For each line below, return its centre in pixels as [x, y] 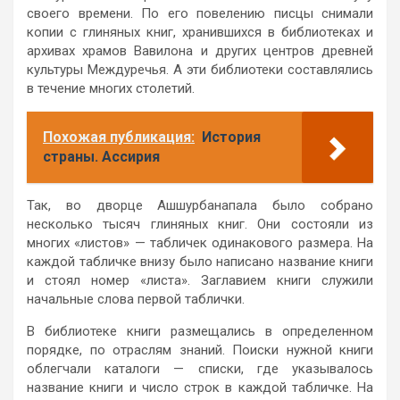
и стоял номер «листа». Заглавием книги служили [200, 280]
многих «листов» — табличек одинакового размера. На [200, 242]
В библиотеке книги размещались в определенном [200, 331]
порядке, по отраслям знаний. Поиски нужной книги [200, 350]
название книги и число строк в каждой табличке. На [200, 387]
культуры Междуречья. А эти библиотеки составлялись [200, 69]
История [231, 137]
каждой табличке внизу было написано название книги [200, 261]
